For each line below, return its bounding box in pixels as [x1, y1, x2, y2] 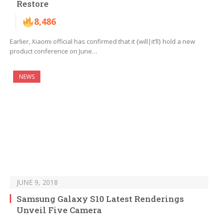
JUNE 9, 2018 [17, 178, 58, 187]
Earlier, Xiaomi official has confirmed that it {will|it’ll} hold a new [10, 37, 195, 46]
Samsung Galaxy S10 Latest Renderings [17, 193, 184, 205]
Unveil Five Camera [17, 204, 102, 216]
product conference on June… [10, 47, 97, 56]
